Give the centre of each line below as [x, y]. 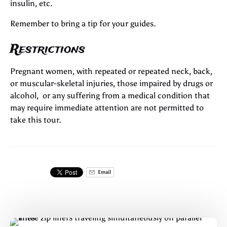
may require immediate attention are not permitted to [107, 107]
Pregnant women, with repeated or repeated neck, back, [111, 71]
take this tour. [36, 120]
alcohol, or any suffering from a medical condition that [110, 95]
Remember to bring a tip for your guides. [83, 23]
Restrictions [48, 49]
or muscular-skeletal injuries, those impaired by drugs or [111, 83]
